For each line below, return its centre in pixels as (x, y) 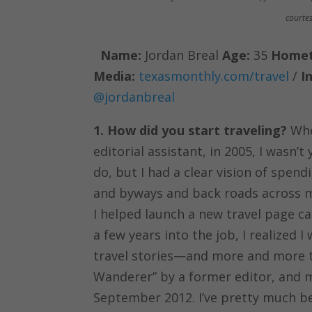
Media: (115, 76)
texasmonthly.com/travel (214, 76)
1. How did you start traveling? (190, 131)
